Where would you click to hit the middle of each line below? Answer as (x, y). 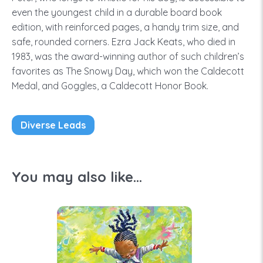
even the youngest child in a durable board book (117, 12)
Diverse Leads (53, 125)
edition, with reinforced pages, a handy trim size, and (125, 27)
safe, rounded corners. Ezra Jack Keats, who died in (124, 42)
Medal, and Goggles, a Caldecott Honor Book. (110, 86)
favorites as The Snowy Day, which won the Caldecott (128, 71)
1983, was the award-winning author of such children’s (128, 56)
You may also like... (77, 177)
